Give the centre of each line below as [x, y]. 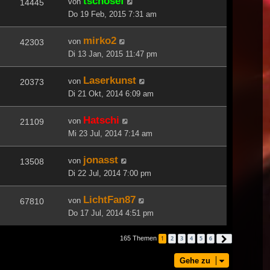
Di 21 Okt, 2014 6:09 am [111, 93]
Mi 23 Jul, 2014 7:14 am [110, 133]
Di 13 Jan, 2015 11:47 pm [113, 54]
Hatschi [101, 120]
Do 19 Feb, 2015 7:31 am [112, 14]
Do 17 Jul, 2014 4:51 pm [111, 213]
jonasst [101, 159]
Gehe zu [195, 260]
